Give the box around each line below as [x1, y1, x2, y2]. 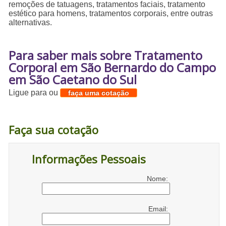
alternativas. [9, 18, 52, 27]
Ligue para [9, 88, 49, 97]
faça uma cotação [68, 89, 130, 97]
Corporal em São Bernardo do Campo [9, 59, 216, 76]
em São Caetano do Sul [9, 71, 137, 88]
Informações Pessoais [32, 151, 146, 167]
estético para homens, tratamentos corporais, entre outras [9, 9, 213, 18]
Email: [148, 205, 171, 213]
